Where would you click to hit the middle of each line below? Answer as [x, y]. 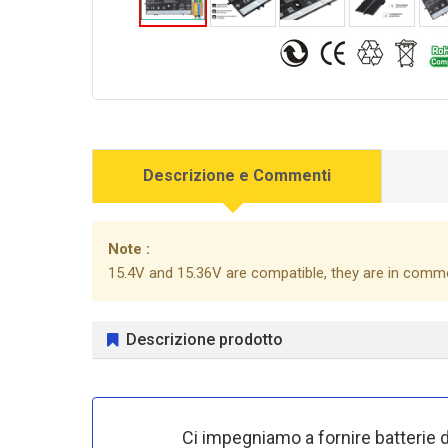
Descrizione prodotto [204, 339]
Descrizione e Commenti [237, 175]
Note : [129, 249]
